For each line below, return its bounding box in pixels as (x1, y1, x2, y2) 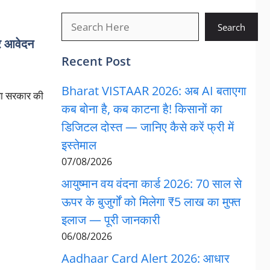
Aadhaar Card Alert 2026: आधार (61, 250, 230, 266)
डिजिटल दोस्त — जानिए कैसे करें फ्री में (61, 119, 234, 135)
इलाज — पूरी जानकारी (61, 212, 160, 228)
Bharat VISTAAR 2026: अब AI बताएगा (61, 83, 246, 99)
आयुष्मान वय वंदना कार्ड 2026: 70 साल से (61, 175, 242, 192)
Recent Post (61, 53, 131, 69)
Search (217, 20, 245, 33)
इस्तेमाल (61, 137, 96, 153)
